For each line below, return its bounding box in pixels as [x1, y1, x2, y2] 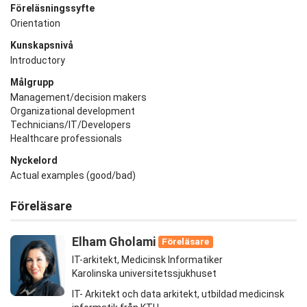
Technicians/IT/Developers [10, 119, 131, 131]
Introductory [10, 55, 65, 66]
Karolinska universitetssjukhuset [72, 267, 217, 279]
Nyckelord [10, 155, 58, 167]
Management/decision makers [10, 92, 147, 103]
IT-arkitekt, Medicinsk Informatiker [72, 254, 223, 265]
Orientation [10, 18, 60, 29]
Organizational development [10, 106, 135, 117]
